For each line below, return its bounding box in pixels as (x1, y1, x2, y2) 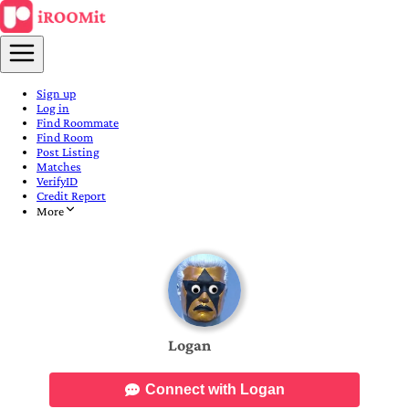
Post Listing (37, 144, 100, 159)
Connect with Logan (145, 382, 285, 397)
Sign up (37, 86, 76, 100)
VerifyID (37, 173, 78, 188)
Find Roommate (37, 115, 119, 130)
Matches (37, 159, 81, 173)
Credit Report (37, 188, 106, 203)
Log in (37, 100, 69, 115)
